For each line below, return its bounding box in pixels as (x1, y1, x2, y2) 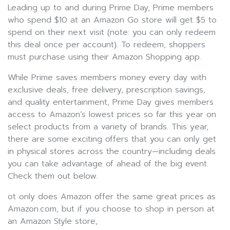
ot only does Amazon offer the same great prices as (8, 190, 216, 203)
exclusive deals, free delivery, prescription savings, (8, 84, 205, 96)
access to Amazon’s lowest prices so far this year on (8, 108, 216, 121)
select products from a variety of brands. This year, (8, 121, 208, 133)
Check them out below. (8, 170, 98, 182)
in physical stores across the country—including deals (8, 145, 216, 158)
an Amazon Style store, (8, 215, 98, 227)
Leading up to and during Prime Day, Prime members (8, 2, 214, 14)
